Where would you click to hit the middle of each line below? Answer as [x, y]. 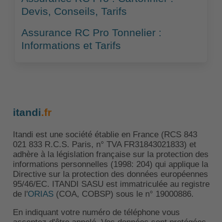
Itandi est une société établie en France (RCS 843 [105, 134]
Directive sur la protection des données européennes [110, 174]
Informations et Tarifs [71, 45]
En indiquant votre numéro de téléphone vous [96, 212]
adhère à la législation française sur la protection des [111, 154]
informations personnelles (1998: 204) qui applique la [110, 164]
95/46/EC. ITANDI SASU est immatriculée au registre [111, 184]
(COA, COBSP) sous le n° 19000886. [123, 194]
